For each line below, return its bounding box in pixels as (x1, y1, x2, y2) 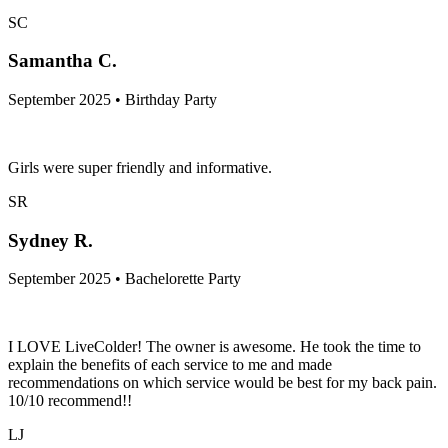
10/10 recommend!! (8, 392, 132, 410)
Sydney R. (8, 229, 93, 251)
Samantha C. (8, 50, 117, 72)
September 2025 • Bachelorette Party (8, 270, 241, 288)
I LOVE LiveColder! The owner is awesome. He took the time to (8, 338, 421, 356)
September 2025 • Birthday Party (8, 90, 217, 108)
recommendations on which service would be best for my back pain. (8, 374, 437, 392)
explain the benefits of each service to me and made (8, 356, 332, 374)
